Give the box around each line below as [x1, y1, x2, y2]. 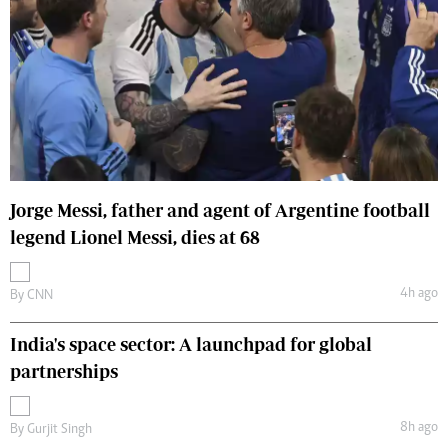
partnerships [10, 360, 118, 382]
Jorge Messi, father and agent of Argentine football [10, 199, 430, 221]
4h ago [399, 287, 438, 301]
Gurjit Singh [27, 422, 92, 437]
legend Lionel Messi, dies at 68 [10, 226, 260, 248]
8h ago [399, 421, 438, 435]
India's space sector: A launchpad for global [10, 333, 372, 355]
